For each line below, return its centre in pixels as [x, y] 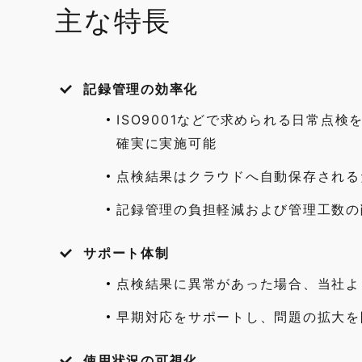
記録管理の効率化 [141, 89]
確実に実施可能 [167, 143]
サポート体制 [126, 253]
